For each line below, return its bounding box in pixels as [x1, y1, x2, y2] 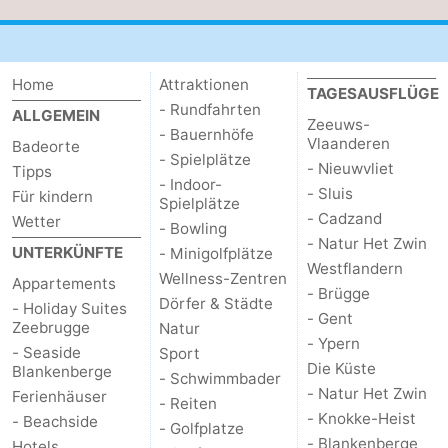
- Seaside [12, 343, 81, 363]
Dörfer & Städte [159, 294, 274, 314]
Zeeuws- [306, 115, 370, 135]
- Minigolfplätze [159, 244, 274, 264]
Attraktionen [159, 75, 250, 95]
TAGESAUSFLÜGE [306, 84, 439, 104]
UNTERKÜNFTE [12, 243, 123, 263]
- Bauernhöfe [159, 125, 255, 145]
